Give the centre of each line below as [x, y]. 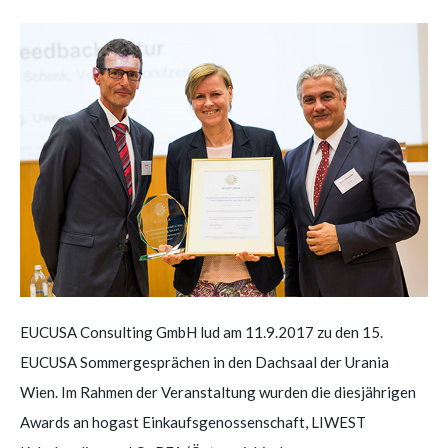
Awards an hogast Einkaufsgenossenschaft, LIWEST [193, 421]
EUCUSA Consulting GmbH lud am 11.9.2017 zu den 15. [201, 331]
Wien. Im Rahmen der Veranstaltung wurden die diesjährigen [218, 391]
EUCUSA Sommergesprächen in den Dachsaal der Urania [204, 361]
